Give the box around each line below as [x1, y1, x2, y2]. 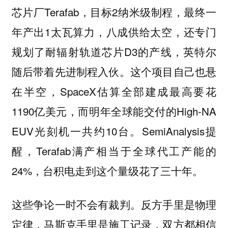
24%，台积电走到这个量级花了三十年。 [11, 162, 203, 178]
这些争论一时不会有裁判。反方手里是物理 [11, 196, 217, 212]
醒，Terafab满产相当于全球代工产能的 [11, 142, 217, 158]
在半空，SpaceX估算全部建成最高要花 [11, 83, 217, 99]
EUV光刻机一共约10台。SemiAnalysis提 [11, 123, 217, 138]
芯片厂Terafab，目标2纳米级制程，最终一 [11, 4, 217, 19]
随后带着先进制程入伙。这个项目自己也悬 [11, 63, 217, 79]
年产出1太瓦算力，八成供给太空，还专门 [11, 23, 217, 39]
